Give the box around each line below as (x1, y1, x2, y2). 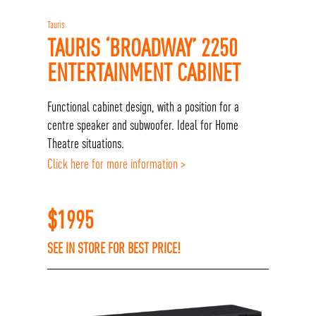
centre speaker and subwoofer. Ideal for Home (47, 116, 239, 133)
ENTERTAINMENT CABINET (47, 58, 241, 87)
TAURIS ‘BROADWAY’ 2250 (47, 33, 238, 62)
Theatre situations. (47, 135, 125, 151)
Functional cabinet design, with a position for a (47, 98, 240, 114)
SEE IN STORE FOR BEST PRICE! (47, 239, 181, 256)
